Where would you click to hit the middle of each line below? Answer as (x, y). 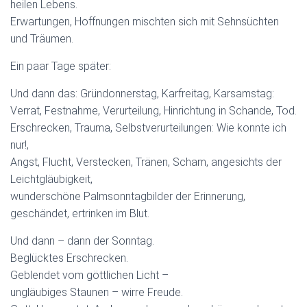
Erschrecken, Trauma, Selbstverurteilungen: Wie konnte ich (148, 127)
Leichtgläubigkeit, (51, 179)
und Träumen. (42, 38)
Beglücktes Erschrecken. (69, 258)
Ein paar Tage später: (61, 66)
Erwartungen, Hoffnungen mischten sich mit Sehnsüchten (145, 21)
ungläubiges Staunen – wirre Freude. (97, 292)
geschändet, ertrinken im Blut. (80, 213)
